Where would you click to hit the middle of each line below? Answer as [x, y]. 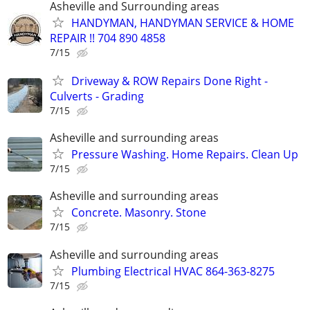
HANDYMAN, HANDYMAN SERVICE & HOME [183, 22]
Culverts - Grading [97, 96]
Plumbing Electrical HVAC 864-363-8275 [173, 271]
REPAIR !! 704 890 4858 [108, 38]
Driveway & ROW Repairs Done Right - [170, 81]
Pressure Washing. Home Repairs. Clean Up [185, 155]
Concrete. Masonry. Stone [139, 213]
